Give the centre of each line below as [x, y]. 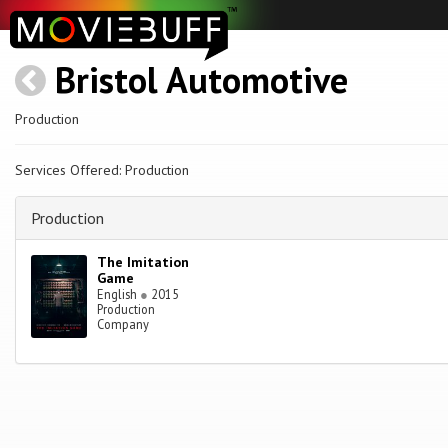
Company [123, 324]
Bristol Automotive [201, 79]
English [119, 294]
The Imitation [143, 262]
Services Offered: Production [102, 170]
